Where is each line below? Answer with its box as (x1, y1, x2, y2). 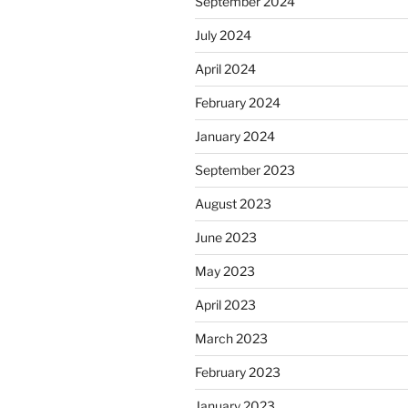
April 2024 (195, 61, 256, 77)
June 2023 (195, 229, 257, 246)
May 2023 (195, 263, 255, 280)
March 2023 (195, 331, 268, 347)
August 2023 (195, 196, 271, 212)
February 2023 (195, 364, 280, 381)
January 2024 (195, 128, 275, 145)
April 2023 (195, 297, 256, 313)
